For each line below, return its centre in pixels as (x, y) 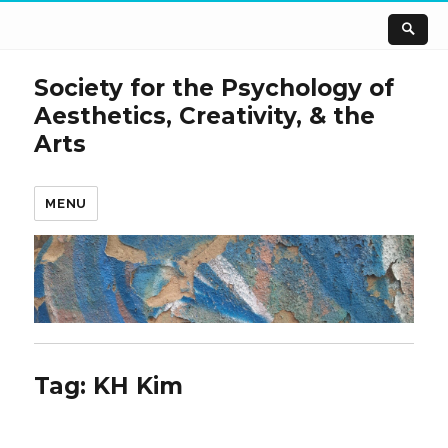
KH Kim (138, 386)
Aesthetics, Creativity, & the (205, 115)
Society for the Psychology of (214, 87)
